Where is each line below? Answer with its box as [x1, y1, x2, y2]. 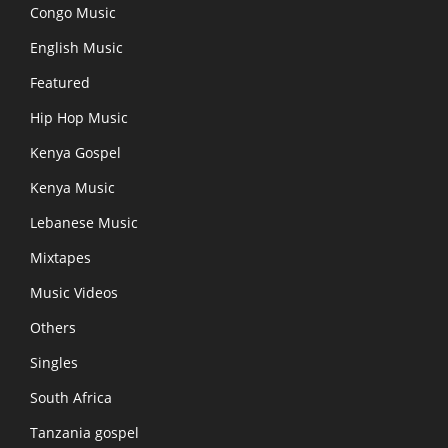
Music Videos [30, 282, 118, 302]
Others [30, 317, 76, 337]
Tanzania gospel [30, 422, 139, 442]
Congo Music [30, 2, 116, 22]
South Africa [30, 387, 112, 407]
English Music [30, 37, 123, 57]
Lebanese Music [30, 212, 138, 232]
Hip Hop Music [30, 107, 128, 127]
